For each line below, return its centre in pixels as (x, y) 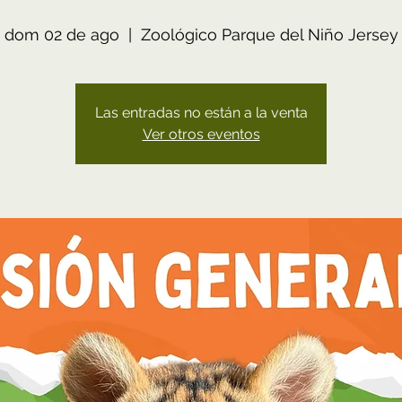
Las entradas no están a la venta (201, 113)
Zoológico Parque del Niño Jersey (269, 35)
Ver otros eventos (201, 134)
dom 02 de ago (61, 35)
